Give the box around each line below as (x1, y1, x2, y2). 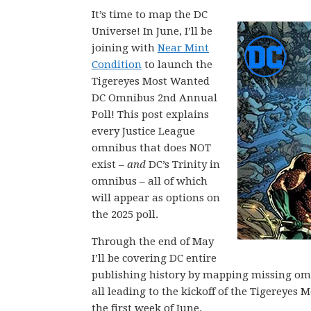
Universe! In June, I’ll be (92, 25, 212, 37)
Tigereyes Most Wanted (92, 75, 210, 87)
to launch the (142, 58, 212, 71)
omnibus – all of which (92, 175, 208, 187)
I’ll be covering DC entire (92, 252, 217, 264)
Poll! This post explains (92, 108, 209, 121)
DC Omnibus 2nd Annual (92, 92, 217, 104)
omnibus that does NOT (92, 142, 211, 154)
